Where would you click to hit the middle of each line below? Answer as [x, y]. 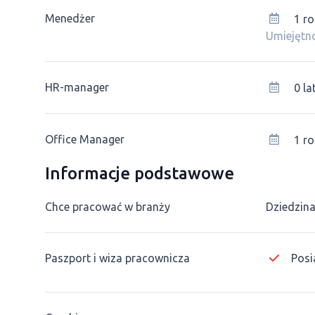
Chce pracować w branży [108, 207]
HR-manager [77, 87]
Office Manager [85, 139]
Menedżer [70, 18]
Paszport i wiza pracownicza [117, 258]
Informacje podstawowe [140, 173]
